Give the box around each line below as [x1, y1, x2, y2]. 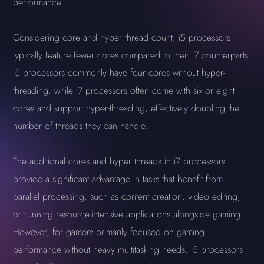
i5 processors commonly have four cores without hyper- [13, 66, 226, 80]
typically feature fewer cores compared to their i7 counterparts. [13, 48, 251, 62]
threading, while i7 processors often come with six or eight [13, 84, 235, 97]
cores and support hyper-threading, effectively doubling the [13, 101, 240, 115]
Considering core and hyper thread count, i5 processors [13, 31, 231, 44]
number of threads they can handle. [13, 119, 148, 133]
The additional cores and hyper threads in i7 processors [13, 154, 226, 168]
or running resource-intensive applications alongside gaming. [13, 207, 243, 221]
